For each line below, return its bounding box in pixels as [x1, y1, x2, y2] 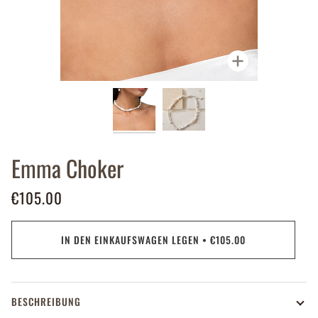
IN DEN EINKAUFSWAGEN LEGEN [61, 232, 199, 247]
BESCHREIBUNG [11, 295, 81, 309]
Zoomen [247, 51, 280, 62]
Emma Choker [11, 151, 124, 185]
